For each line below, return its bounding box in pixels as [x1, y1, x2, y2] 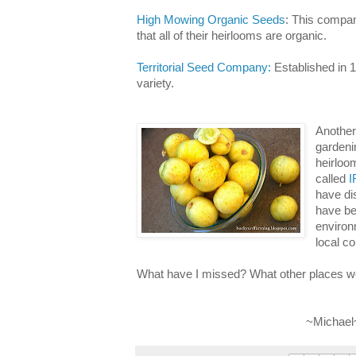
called [315, 172, 346, 185]
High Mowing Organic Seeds [137, 13, 285, 26]
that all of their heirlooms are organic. [137, 29, 327, 42]
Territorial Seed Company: [137, 60, 271, 74]
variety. [137, 76, 174, 90]
